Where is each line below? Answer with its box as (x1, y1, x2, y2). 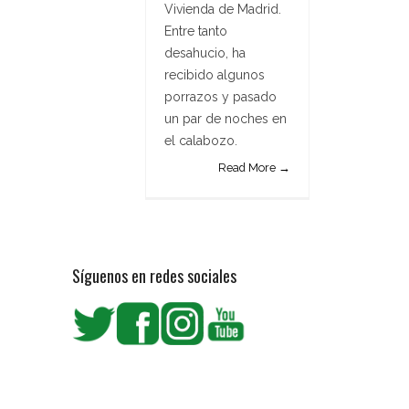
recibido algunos (164, 68, 265, 83)
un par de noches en (164, 111, 287, 127)
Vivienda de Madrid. (164, 2, 281, 17)
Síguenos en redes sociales (72, 264, 236, 288)
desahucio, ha (164, 46, 246, 61)
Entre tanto (164, 24, 227, 39)
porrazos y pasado (164, 89, 277, 105)
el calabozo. (164, 133, 237, 149)
